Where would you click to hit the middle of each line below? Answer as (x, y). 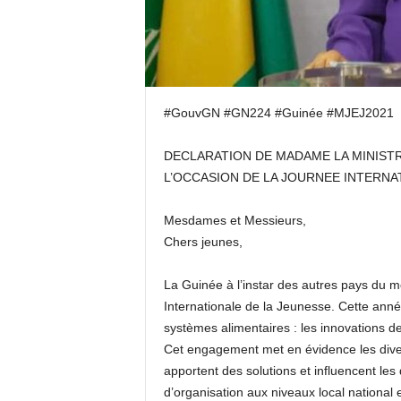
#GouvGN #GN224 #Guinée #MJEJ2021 (278, 113)
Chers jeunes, (203, 242)
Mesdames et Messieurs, (235, 220)
